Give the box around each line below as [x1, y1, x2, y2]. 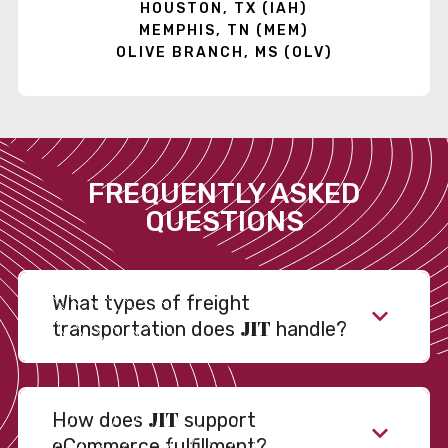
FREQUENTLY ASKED [88, 176, 360, 210]
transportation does [52, 317, 240, 342]
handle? [271, 317, 347, 342]
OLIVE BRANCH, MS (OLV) [115, 43, 333, 61]
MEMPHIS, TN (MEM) [139, 21, 309, 39]
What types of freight [52, 291, 250, 316]
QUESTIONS [144, 204, 304, 238]
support [179, 408, 256, 433]
